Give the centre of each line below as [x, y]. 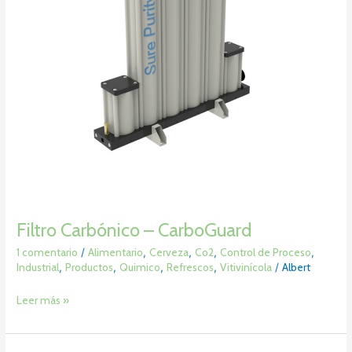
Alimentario [116, 253]
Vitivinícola [246, 268]
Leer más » [43, 300]
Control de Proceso [266, 253]
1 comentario [48, 253]
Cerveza [169, 253]
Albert [297, 268]
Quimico [140, 268]
